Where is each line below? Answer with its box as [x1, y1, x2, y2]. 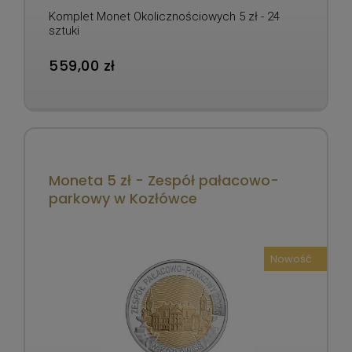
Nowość [270, 251, 312, 266]
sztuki [49, 23, 79, 38]
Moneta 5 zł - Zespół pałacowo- [49, 170, 279, 190]
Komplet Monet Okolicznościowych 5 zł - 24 [49, 9, 280, 24]
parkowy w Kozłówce [49, 188, 197, 208]
